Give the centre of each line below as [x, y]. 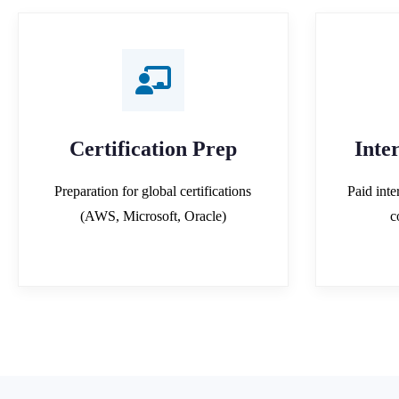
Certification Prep [153, 148]
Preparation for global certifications [153, 191]
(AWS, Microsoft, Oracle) [153, 216]
